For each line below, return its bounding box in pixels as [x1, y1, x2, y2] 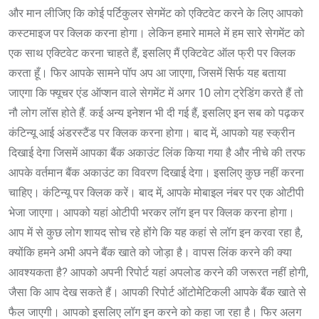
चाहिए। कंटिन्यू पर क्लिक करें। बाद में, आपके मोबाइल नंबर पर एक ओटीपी [9, 186, 304, 200]
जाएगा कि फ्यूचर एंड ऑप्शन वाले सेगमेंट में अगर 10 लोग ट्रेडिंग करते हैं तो [9, 86, 303, 100]
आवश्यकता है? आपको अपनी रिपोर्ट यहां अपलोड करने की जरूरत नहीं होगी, [9, 266, 308, 280]
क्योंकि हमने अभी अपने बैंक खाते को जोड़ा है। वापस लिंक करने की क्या [9, 246, 292, 260]
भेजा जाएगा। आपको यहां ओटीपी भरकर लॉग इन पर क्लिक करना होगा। [9, 206, 295, 220]
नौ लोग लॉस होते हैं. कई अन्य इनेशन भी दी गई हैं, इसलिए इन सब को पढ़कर [9, 106, 304, 120]
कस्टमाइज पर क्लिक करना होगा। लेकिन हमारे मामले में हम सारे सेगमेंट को [9, 26, 305, 41]
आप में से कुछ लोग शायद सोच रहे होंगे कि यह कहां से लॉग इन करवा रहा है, [9, 226, 303, 240]
